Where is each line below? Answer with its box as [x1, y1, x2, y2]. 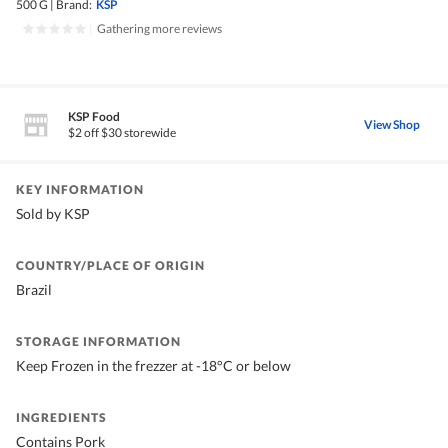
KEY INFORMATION [16, 182, 144, 198]
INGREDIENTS [16, 410, 107, 426]
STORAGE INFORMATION [16, 334, 181, 350]
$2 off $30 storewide [68, 125, 176, 141]
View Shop [364, 116, 420, 132]
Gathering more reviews [97, 21, 222, 37]
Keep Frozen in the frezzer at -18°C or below [16, 357, 291, 375]
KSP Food [68, 109, 120, 125]
